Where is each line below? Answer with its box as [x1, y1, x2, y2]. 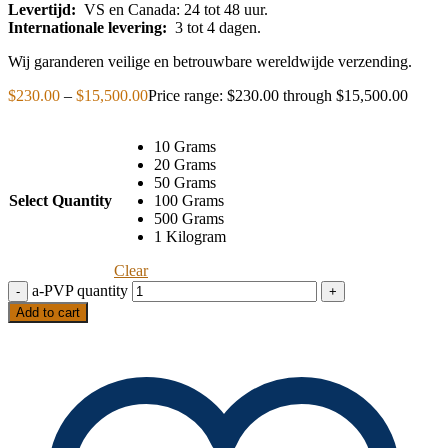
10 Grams [154, 137, 216, 155]
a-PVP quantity [32, 281, 128, 299]
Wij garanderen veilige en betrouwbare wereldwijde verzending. [8, 52, 412, 70]
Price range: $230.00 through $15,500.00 [148, 86, 408, 104]
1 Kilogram [154, 227, 226, 245]
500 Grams [154, 209, 224, 227]
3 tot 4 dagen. [167, 18, 261, 36]
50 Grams [154, 173, 216, 191]
